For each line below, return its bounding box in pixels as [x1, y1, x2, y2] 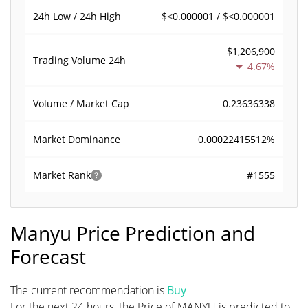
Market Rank [33, 168, 91, 181]
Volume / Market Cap [33, 97, 129, 110]
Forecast [10, 243, 86, 269]
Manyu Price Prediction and [10, 220, 255, 246]
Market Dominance [33, 133, 120, 146]
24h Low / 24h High [33, 10, 121, 23]
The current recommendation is [10, 283, 167, 298]
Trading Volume [33, 53, 109, 67]
